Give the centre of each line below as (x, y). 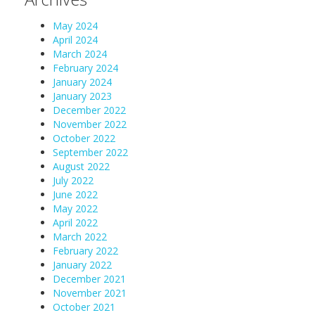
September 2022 (90, 152)
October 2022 (84, 138)
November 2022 (90, 124)
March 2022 (80, 237)
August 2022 (81, 166)
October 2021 (84, 307)
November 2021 (90, 293)
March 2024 (80, 54)
